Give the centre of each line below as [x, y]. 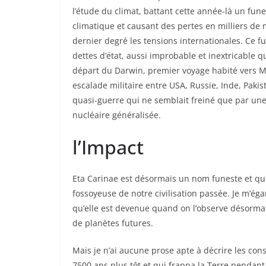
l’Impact [108, 147]
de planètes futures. [113, 223]
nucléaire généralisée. [117, 115]
